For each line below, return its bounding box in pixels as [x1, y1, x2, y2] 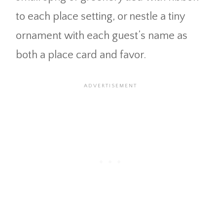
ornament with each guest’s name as [16, 29, 187, 42]
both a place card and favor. [16, 48, 146, 61]
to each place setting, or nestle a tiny [16, 10, 184, 23]
